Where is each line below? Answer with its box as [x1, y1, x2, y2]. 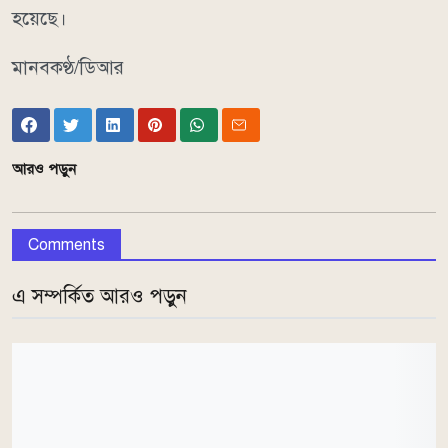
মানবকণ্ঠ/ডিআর [12, 55, 124, 79]
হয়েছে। [12, 6, 67, 30]
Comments [28, 234, 105, 255]
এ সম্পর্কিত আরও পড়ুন [12, 283, 187, 309]
